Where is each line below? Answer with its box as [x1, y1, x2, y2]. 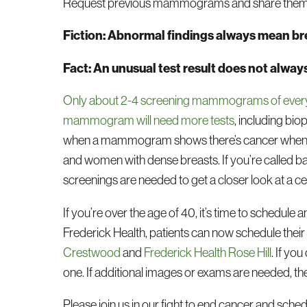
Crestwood [63, 244, 121, 260]
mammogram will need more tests [63, 112, 235, 129]
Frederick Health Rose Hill [144, 244, 272, 260]
